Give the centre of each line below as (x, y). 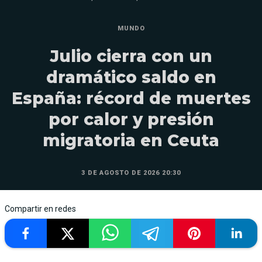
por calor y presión (131, 120)
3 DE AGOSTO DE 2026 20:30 (131, 173)
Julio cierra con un (131, 56)
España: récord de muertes (131, 99)
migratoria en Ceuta (131, 141)
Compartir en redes (40, 209)
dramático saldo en (131, 77)
